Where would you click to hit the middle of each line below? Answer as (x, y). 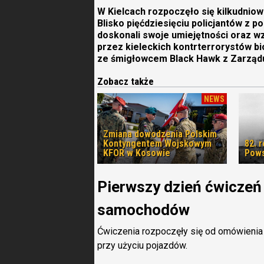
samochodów (143, 210)
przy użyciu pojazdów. (142, 245)
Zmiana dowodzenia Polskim (160, 134)
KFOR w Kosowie (137, 153)
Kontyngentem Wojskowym (157, 143)
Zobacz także (126, 81)
